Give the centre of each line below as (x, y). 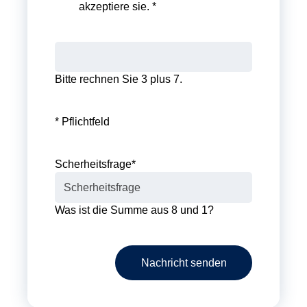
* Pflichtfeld (82, 122)
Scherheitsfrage (93, 164)
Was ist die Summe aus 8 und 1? (134, 210)
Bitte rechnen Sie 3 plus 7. (119, 79)
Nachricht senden (184, 262)
